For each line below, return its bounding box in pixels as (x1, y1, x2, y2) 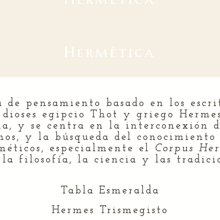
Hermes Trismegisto (52, 204, 168, 216)
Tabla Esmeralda (60, 185, 160, 196)
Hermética (64, 42, 156, 61)
